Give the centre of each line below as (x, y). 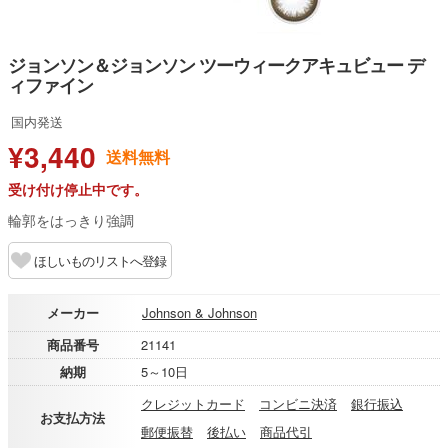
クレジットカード (193, 403)
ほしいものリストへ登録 (100, 260)
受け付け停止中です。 (78, 189)
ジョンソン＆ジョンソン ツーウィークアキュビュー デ (216, 65)
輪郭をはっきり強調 (71, 220)
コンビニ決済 (298, 403)
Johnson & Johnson (199, 312)
